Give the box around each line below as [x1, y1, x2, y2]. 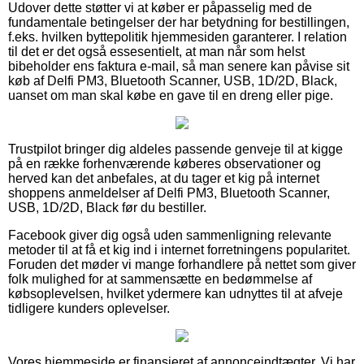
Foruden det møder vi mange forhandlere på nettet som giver [8, 257, 356, 271]
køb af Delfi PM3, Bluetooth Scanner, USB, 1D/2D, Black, [8, 73, 337, 88]
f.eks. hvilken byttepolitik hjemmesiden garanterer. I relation [8, 29, 347, 44]
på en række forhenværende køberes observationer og [8, 156, 321, 171]
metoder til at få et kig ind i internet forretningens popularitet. [8, 242, 350, 257]
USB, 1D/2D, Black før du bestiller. [8, 200, 206, 214]
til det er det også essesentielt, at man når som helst [8, 44, 305, 58]
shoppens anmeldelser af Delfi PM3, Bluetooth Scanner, [8, 185, 330, 200]
